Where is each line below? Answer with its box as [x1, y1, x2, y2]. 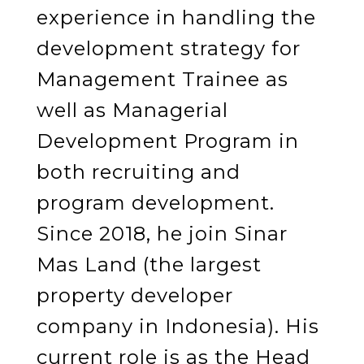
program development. [36, 190, 275, 214]
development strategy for [36, 36, 301, 60]
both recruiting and [36, 159, 240, 184]
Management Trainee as [36, 67, 288, 91]
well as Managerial [36, 97, 228, 122]
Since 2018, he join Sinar [36, 221, 288, 245]
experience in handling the [36, 5, 316, 29]
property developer [36, 283, 233, 307]
